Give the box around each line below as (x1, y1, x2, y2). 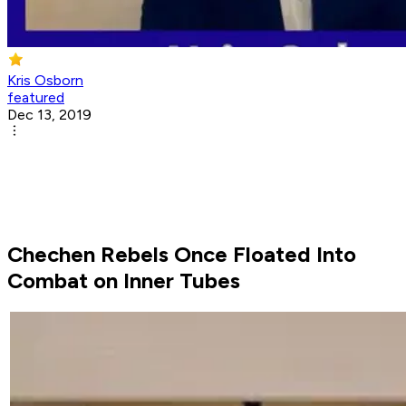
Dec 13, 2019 (7, 106, 92, 124)
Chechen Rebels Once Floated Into (7, 241, 356, 268)
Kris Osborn (7, 72, 83, 90)
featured (7, 89, 64, 107)
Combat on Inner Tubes (7, 267, 240, 295)
